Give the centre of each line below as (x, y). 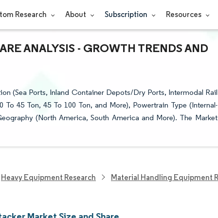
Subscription (127, 14)
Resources (184, 14)
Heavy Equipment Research (48, 177)
